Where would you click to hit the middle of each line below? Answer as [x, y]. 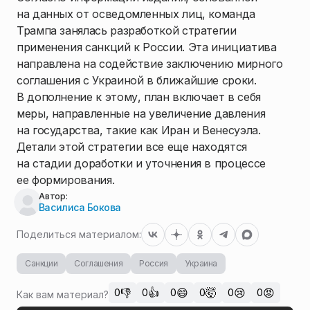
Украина [201, 264]
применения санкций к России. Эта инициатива [147, 47]
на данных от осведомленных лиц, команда [136, 14]
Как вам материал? [63, 294]
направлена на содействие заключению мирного [150, 64]
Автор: [53, 196]
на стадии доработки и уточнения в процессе [141, 164]
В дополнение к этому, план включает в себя [139, 97]
